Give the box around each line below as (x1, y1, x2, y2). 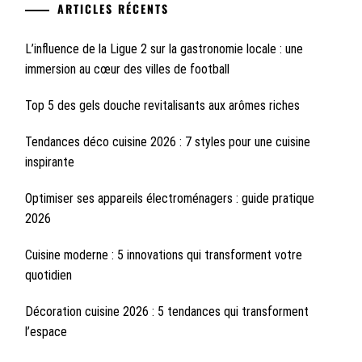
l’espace (24, 324, 67, 339)
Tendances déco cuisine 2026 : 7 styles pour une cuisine (24, 134, 310, 149)
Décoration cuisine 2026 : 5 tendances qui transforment (24, 304, 309, 319)
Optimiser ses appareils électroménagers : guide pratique (24, 191, 314, 206)
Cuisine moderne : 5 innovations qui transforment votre (24, 247, 302, 263)
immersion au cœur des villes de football (24, 61, 229, 77)
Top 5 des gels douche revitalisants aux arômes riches (24, 98, 300, 113)
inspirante (24, 154, 74, 170)
